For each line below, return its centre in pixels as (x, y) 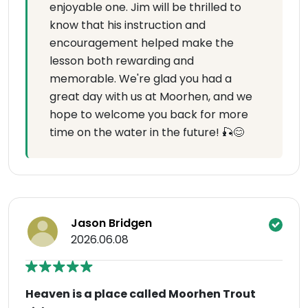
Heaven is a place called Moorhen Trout (141, 294)
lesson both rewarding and (122, 61)
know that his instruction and (128, 25)
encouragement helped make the (142, 43)
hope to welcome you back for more (149, 114)
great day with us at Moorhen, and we (151, 97)
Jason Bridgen (111, 223)
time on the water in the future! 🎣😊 (147, 132)
